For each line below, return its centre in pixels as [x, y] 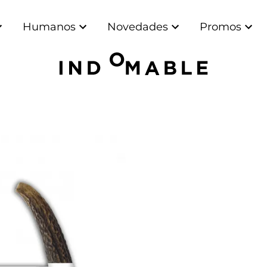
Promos [221, 27]
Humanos [49, 27]
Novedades [138, 27]
